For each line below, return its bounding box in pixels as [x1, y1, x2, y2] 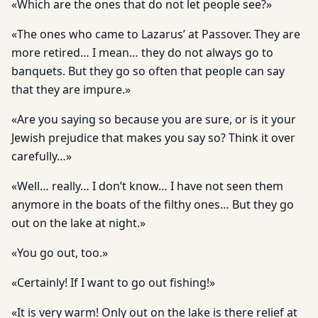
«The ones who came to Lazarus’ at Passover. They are [11, 26, 300, 42]
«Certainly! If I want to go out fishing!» [11, 275, 215, 290]
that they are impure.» [11, 82, 131, 97]
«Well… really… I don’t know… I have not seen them [11, 178, 283, 194]
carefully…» [11, 148, 72, 164]
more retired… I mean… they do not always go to [11, 45, 273, 60]
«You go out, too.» [11, 245, 108, 261]
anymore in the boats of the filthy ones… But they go [11, 197, 294, 212]
